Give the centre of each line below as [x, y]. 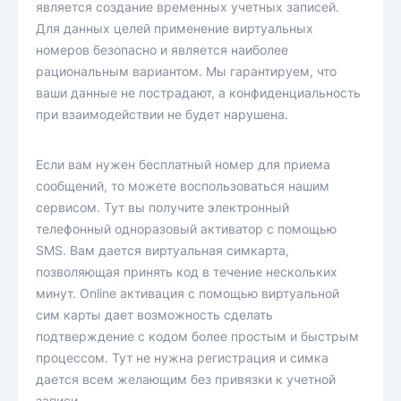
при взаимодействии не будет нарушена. [162, 114]
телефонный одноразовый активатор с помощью [186, 229]
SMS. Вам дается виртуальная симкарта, [162, 250]
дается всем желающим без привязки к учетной [186, 379]
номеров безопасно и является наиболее [162, 50]
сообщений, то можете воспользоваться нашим [183, 186]
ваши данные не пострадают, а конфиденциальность [198, 93]
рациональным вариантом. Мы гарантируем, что [186, 71]
